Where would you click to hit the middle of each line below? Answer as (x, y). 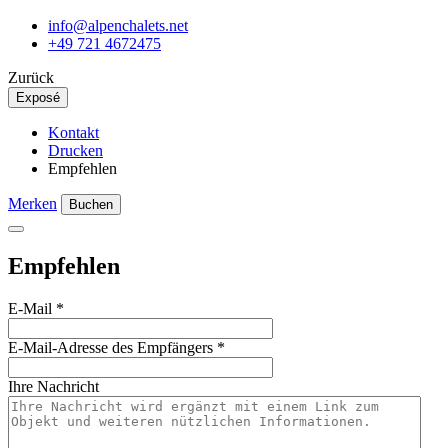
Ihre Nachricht (53, 386)
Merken (32, 203)
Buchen (91, 204)
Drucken (75, 150)
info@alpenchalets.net (118, 25)
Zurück (31, 77)
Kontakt (73, 132)
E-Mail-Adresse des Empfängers (110, 347)
